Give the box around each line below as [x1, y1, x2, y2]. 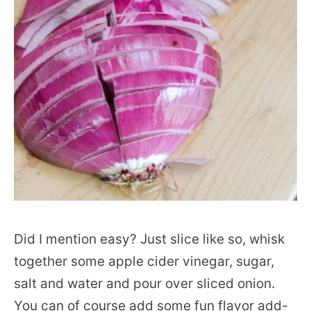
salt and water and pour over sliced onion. [14, 276, 275, 292]
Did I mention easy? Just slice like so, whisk [14, 231, 285, 247]
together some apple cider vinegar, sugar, [14, 253, 274, 269]
